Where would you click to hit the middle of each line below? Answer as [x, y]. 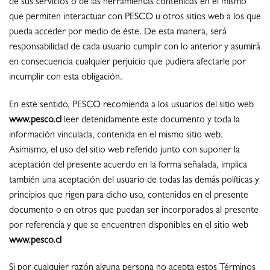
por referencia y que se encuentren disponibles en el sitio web [129, 226]
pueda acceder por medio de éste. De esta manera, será [118, 32]
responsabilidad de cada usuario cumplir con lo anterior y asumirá [135, 47]
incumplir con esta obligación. [66, 77]
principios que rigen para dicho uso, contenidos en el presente [129, 196]
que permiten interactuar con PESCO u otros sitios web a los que [135, 17]
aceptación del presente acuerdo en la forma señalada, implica [128, 165]
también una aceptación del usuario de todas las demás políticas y [134, 181]
